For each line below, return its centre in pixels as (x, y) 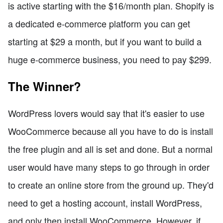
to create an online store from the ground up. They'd (111, 185)
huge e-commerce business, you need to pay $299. (110, 59)
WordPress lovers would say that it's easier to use (106, 113)
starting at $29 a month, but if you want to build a (105, 42)
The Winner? (45, 86)
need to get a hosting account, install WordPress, (105, 203)
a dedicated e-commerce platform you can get (99, 24)
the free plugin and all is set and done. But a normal (110, 149)
